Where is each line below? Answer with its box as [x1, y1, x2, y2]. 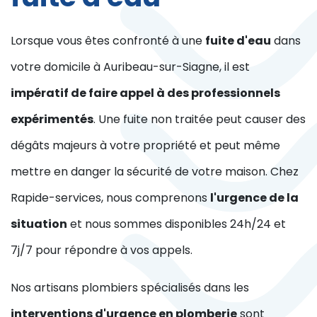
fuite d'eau [205, 32, 271, 49]
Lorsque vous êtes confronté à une [11, 32, 205, 49]
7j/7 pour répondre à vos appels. [11, 241, 192, 258]
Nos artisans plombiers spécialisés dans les [11, 279, 249, 296]
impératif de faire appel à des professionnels [11, 84, 280, 101]
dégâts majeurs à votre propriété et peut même [11, 137, 280, 154]
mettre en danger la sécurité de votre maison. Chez [11, 163, 299, 180]
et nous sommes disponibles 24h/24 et [67, 215, 286, 232]
